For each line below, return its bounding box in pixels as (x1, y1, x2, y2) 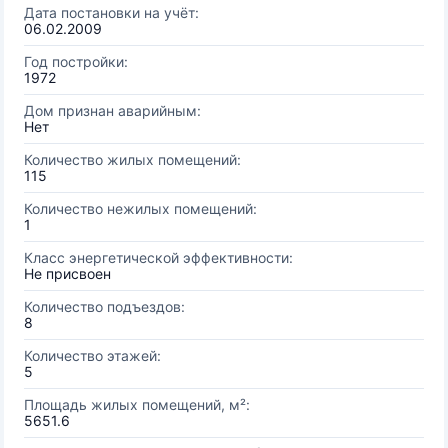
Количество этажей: (24, 347, 161, 364)
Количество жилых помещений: (24, 151, 241, 168)
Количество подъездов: (24, 298, 185, 315)
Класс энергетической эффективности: (24, 249, 293, 266)
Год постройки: (24, 53, 128, 70)
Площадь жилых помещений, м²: (24, 396, 250, 413)
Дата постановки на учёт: (24, 4, 199, 21)
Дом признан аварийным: (24, 102, 201, 119)
